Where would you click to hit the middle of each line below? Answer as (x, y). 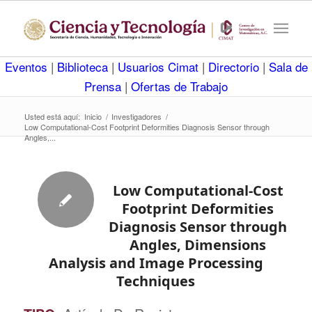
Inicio (93, 116)
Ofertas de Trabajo (179, 86)
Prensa (104, 86)
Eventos (28, 67)
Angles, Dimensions (198, 245)
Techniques (156, 281)
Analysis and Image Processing (156, 263)
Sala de (288, 67)
